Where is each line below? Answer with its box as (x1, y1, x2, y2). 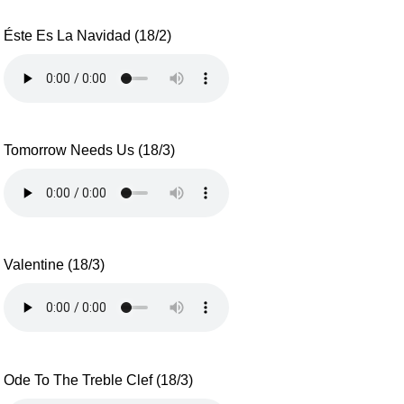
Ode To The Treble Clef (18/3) (4, 372, 194, 388)
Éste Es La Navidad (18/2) (4, 27, 172, 43)
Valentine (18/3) (4, 257, 106, 273)
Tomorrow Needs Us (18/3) (4, 142, 176, 159)
